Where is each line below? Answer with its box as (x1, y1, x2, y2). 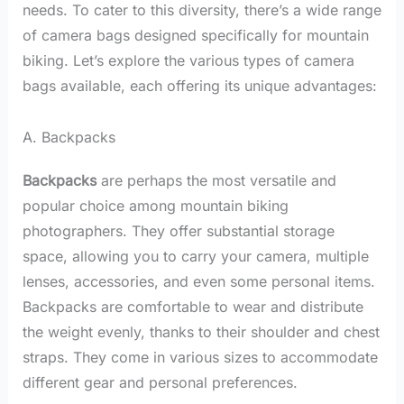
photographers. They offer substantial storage (22, 221, 335, 240)
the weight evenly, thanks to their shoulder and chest (22, 322, 380, 341)
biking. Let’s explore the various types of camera (22, 50, 354, 69)
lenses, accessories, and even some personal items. (22, 271, 375, 290)
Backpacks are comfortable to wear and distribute (22, 297, 363, 316)
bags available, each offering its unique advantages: (22, 76, 377, 95)
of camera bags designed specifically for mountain (22, 25, 369, 44)
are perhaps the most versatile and (96, 170, 336, 189)
